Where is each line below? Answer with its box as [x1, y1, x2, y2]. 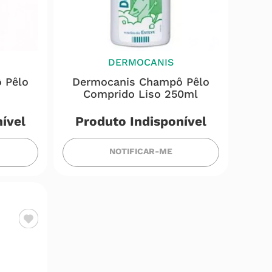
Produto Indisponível [75, 114, 206, 129]
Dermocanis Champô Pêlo [72, 75, 209, 88]
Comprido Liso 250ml [83, 87, 199, 100]
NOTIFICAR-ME [109, 146, 172, 156]
